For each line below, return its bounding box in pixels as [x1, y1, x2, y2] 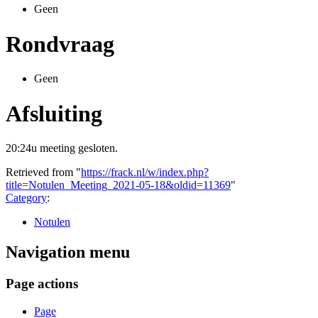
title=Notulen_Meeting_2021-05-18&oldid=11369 [6, 179, 231, 192]
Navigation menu [6, 243, 130, 262]
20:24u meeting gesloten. [6, 142, 118, 155]
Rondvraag [6, 31, 114, 57]
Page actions [6, 276, 78, 291]
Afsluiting [6, 100, 102, 126]
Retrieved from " [6, 166, 81, 179]
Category [6, 192, 47, 204]
